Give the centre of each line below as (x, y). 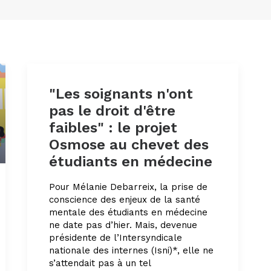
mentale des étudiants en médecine (128, 212)
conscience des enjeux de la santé (125, 200)
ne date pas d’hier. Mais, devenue (123, 225)
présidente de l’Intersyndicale (116, 238)
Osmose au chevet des (129, 145)
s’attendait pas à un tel (100, 263)
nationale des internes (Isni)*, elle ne (131, 250)
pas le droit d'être (112, 111)
